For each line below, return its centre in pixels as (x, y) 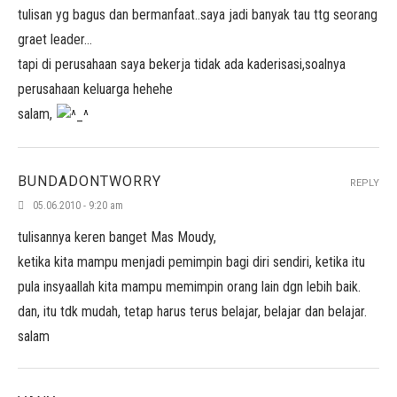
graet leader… (55, 39)
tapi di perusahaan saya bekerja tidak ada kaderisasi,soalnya (182, 64)
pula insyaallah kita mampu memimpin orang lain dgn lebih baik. (189, 287)
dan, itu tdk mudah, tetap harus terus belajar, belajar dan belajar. (192, 311)
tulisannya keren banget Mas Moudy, (117, 237)
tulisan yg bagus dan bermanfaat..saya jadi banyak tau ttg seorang (198, 15)
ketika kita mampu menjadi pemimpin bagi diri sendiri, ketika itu (191, 262)
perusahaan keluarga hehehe (95, 89)
